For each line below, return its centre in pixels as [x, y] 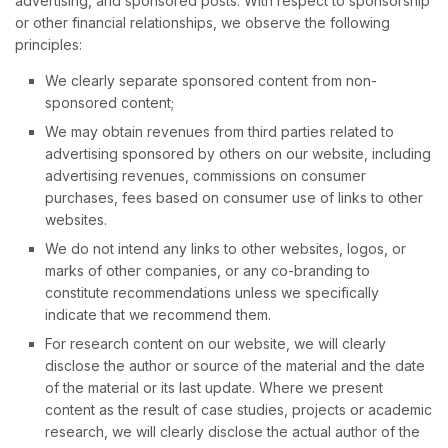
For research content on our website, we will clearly [215, 344]
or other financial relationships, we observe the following [202, 23]
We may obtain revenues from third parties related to [219, 132]
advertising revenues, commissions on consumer [205, 176]
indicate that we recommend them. [158, 315]
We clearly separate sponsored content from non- [211, 81]
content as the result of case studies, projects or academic [238, 410]
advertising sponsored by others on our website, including [238, 154]
